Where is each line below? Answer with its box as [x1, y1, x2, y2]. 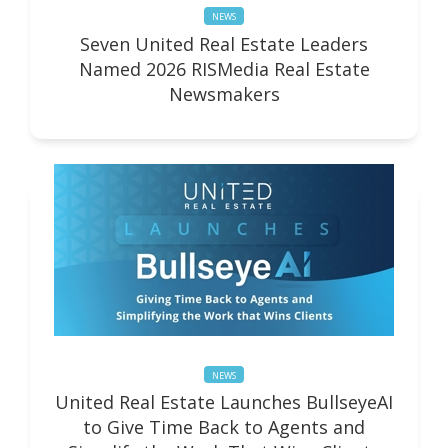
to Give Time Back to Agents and [83, 415, 365, 440]
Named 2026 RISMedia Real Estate [78, 56, 370, 81]
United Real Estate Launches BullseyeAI [55, 390, 393, 415]
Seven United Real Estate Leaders [80, 31, 368, 56]
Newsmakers [168, 81, 280, 106]
